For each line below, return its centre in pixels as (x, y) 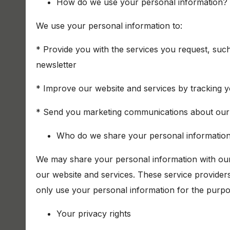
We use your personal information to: (109, 26)
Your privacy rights (94, 214)
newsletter (56, 65)
